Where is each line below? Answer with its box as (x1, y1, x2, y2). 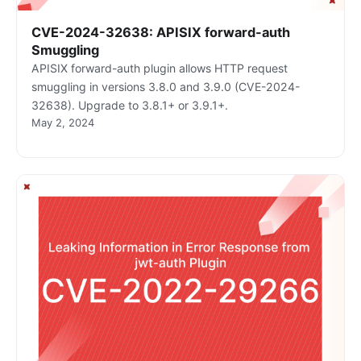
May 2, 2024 (31, 116, 94, 130)
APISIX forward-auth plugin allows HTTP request (31, 61, 288, 76)
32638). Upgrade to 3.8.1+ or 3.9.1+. (31, 98, 228, 113)
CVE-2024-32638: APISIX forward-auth (31, 24, 290, 41)
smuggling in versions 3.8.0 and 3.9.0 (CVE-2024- (31, 80, 300, 94)
